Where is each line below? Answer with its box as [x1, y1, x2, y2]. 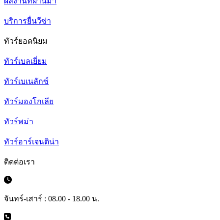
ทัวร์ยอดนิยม [4, 36, 48, 45]
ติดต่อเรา [4, 157, 35, 166]
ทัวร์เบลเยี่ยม [4, 56, 47, 65]
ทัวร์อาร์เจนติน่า [4, 137, 59, 146]
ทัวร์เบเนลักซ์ [4, 77, 49, 85]
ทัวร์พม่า [4, 117, 33, 126]
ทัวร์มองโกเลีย [4, 97, 54, 106]
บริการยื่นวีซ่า [4, 16, 51, 25]
